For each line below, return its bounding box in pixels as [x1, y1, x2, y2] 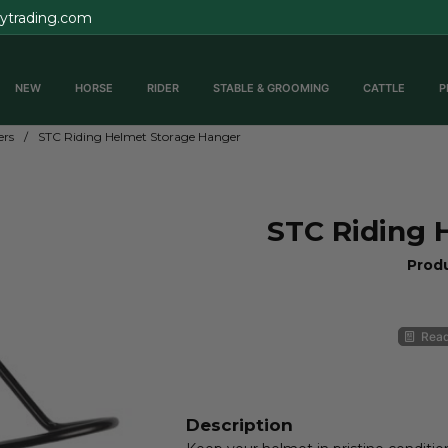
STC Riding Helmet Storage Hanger [37, 129, 241, 144]
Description [185, 415, 293, 435]
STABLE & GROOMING [213, 80, 330, 95]
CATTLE [363, 80, 406, 95]
